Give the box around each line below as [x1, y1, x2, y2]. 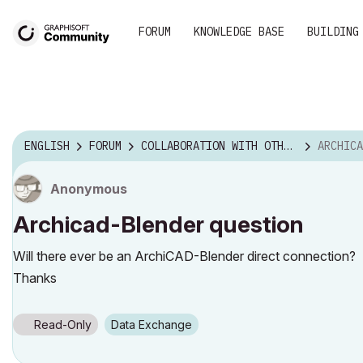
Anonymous [50, 181, 127, 197]
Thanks [13, 270, 57, 286]
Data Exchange [119, 318, 192, 331]
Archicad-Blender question [13, 211, 304, 238]
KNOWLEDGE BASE [194, 24, 284, 39]
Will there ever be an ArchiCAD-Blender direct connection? [13, 248, 356, 264]
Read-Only [34, 318, 92, 331]
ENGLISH [24, 139, 70, 154]
